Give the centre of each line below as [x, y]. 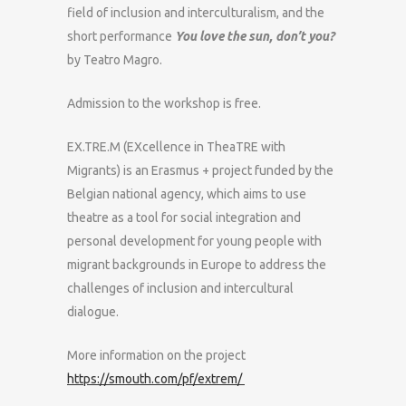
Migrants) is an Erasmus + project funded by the [200, 170]
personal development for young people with [194, 241]
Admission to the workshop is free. [164, 103]
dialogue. [93, 312]
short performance [121, 36]
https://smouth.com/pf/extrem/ [156, 379]
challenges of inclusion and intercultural [180, 288]
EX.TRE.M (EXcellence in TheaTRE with [176, 147]
